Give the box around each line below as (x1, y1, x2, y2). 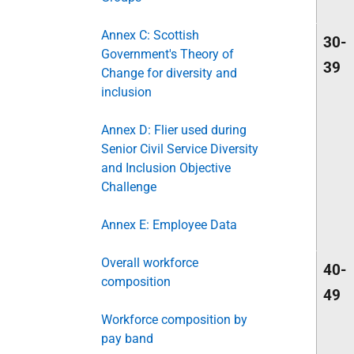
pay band (101, 331, 153, 346)
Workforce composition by (101, 312, 247, 327)
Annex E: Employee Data (101, 217, 237, 232)
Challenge (101, 179, 156, 194)
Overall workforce (101, 255, 198, 270)
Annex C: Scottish (101, 28, 199, 43)
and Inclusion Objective (101, 160, 231, 175)
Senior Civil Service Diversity (101, 141, 258, 156)
